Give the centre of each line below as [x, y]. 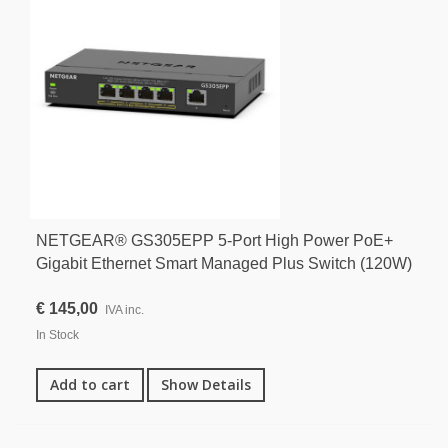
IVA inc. [124, 310]
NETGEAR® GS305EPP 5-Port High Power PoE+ [214, 241]
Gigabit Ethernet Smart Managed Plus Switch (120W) [224, 264]
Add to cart [90, 385]
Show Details [206, 385]
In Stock [57, 335]
